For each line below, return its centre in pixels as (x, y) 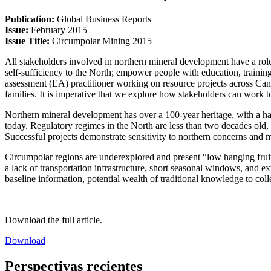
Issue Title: (28, 41)
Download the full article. (54, 220)
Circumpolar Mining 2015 (102, 41)
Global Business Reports (104, 19)
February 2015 (59, 30)
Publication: (31, 19)
